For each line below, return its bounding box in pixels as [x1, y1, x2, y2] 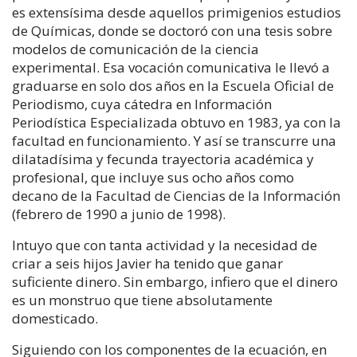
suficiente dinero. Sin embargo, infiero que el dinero [12, 273, 338, 291]
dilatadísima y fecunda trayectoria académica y [12, 150, 314, 168]
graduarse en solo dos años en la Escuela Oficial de [12, 76, 334, 95]
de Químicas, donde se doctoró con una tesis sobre [12, 22, 332, 40]
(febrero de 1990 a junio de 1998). [12, 205, 226, 223]
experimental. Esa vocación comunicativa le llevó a [12, 58, 330, 76]
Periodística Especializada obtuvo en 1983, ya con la [12, 113, 341, 131]
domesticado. [12, 309, 98, 328]
